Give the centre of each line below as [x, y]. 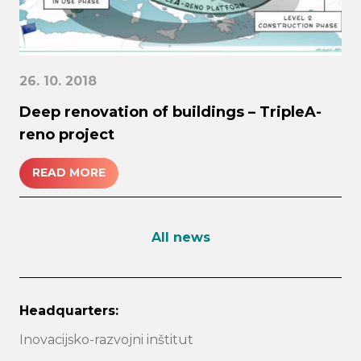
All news [180, 237]
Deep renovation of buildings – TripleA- [170, 112]
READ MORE [69, 172]
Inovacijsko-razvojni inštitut [106, 339]
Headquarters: [69, 310]
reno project [67, 134]
